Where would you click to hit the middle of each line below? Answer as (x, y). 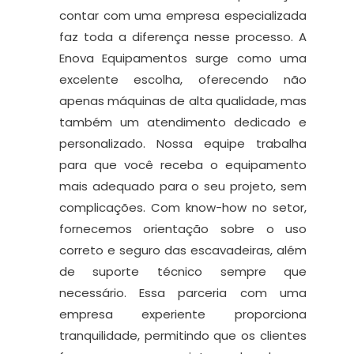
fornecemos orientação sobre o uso (183, 229)
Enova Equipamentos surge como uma (183, 58)
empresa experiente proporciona (183, 314)
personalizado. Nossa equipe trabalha (183, 144)
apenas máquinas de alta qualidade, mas (183, 101)
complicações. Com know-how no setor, (183, 208)
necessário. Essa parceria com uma (183, 293)
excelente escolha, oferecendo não (183, 80)
